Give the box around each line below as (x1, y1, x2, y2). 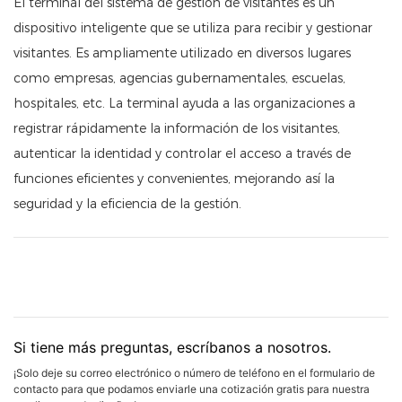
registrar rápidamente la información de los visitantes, (13, 120, 340, 137)
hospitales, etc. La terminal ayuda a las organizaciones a (13, 95, 355, 112)
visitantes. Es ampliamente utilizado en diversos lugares (13, 45, 351, 62)
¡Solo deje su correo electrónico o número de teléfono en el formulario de (13, 365, 375, 380)
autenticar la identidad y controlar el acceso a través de (13, 145, 351, 162)
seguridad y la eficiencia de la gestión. (13, 196, 241, 213)
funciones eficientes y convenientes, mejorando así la (13, 170, 335, 188)
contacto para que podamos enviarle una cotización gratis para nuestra (13, 381, 370, 396)
